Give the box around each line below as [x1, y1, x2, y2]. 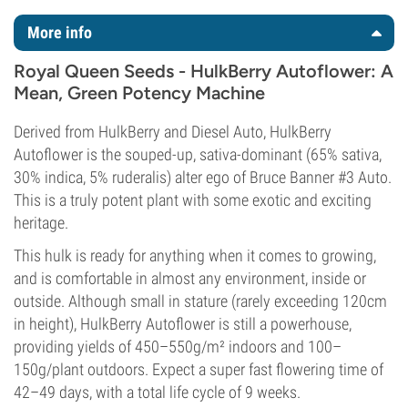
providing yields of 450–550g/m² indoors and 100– [14, 337, 342, 356]
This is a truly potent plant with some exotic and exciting [14, 190, 372, 209]
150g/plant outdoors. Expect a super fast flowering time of [14, 360, 383, 379]
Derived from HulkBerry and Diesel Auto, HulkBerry [14, 122, 331, 141]
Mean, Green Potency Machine [14, 82, 265, 104]
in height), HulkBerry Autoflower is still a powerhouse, [14, 314, 352, 333]
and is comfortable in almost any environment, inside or [14, 269, 366, 288]
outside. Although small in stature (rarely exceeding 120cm [14, 291, 387, 311]
